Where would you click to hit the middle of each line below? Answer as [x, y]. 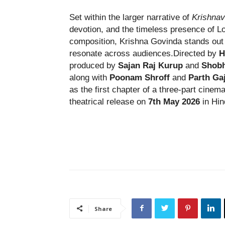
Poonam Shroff [141, 77]
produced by [94, 65]
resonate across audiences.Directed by [144, 53]
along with [89, 77]
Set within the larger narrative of [131, 17]
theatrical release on [109, 101]
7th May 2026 [175, 101]
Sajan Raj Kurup [152, 65]
